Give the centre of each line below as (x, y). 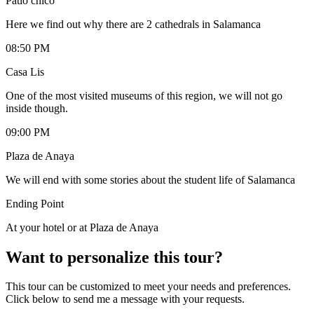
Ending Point (35, 203)
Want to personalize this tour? (114, 257)
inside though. (37, 108)
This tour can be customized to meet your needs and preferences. (148, 287)
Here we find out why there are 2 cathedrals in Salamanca (133, 24)
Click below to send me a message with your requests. (125, 299)
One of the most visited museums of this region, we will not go (144, 95)
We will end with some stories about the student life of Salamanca (150, 179)
